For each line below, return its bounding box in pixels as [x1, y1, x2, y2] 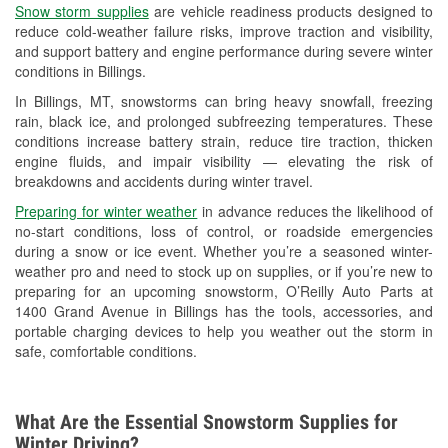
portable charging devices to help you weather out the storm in [15, 321, 433, 342]
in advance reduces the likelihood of [197, 201, 434, 222]
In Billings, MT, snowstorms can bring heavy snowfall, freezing [15, 91, 433, 112]
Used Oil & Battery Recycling [122, 5, 303, 26]
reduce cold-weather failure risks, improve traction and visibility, [15, 21, 433, 42]
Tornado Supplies [122, 239, 233, 260]
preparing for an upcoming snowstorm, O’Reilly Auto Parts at [15, 281, 433, 302]
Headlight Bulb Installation [122, 44, 286, 65]
